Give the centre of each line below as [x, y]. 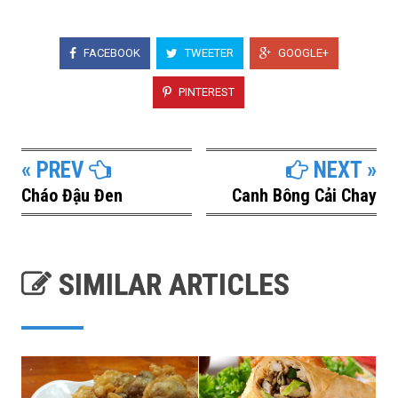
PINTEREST [205, 92]
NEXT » [342, 170]
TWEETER [207, 52]
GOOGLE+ [302, 52]
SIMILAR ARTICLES [171, 284]
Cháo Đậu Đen [72, 195]
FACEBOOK [110, 52]
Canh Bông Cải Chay [304, 195]
